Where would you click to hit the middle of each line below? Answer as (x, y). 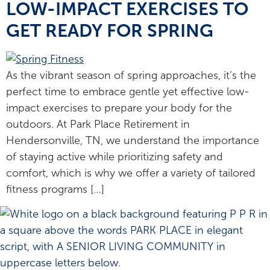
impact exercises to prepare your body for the (119, 108)
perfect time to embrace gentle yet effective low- (128, 91)
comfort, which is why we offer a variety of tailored (131, 173)
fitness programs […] (55, 189)
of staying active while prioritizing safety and (115, 156)
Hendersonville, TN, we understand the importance (133, 140)
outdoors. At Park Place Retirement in (98, 124)
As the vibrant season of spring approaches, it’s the (131, 75)
